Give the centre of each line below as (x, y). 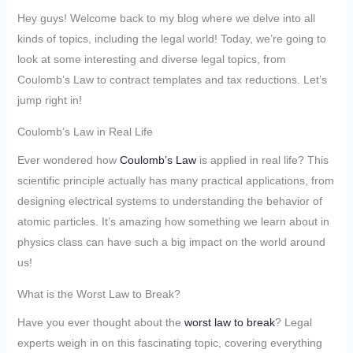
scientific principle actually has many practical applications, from (175, 180)
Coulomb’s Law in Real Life (85, 132)
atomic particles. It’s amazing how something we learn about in (173, 221)
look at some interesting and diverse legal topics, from (151, 59)
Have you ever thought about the (100, 322)
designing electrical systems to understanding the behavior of (169, 201)
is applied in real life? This (262, 160)
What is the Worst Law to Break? (98, 294)
